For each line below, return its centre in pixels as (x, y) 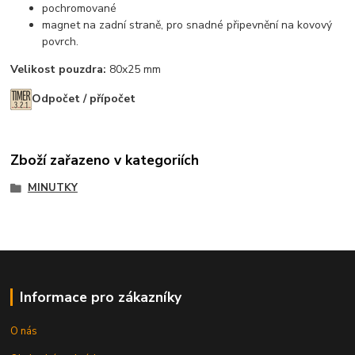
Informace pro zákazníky (100, 297)
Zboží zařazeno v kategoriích (105, 160)
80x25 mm (134, 69)
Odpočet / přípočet (84, 98)
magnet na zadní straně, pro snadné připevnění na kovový (187, 25)
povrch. (61, 41)
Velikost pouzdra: (59, 69)
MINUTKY (52, 188)
